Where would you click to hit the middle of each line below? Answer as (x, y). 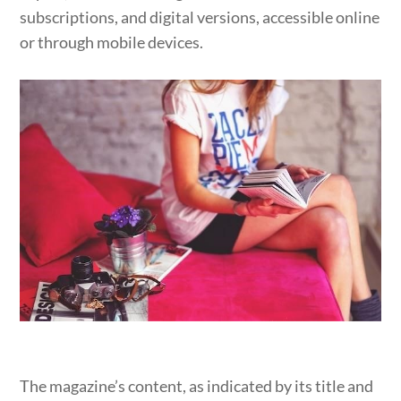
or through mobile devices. (112, 43)
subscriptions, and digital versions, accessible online (200, 17)
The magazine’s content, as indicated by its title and (197, 385)
